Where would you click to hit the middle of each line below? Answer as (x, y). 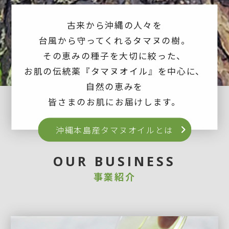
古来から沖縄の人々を (114, 25)
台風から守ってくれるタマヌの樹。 (114, 41)
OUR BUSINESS (114, 161)
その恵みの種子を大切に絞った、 (114, 56)
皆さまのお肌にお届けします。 (114, 102)
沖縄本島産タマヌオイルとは (114, 130)
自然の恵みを (114, 87)
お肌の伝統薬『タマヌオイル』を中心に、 (114, 71)
